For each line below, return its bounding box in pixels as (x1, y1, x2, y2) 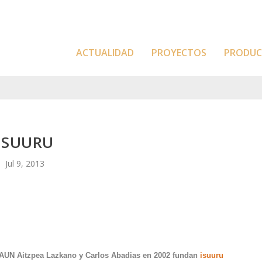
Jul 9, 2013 (5, 157, 45, 169)
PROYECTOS (151, 46, 206, 59)
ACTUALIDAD (76, 46, 134, 59)
